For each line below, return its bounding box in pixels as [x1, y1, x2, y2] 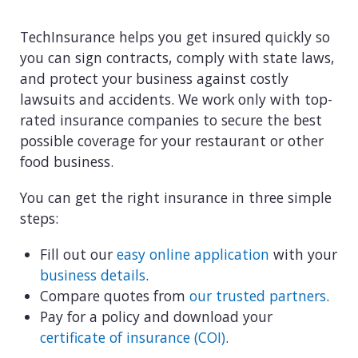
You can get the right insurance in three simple [20, 187, 332, 207]
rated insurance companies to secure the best [20, 110, 322, 130]
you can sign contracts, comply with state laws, [20, 48, 335, 68]
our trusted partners [189, 285, 326, 305]
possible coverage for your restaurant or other [20, 131, 324, 151]
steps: [20, 208, 58, 228]
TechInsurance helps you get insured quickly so [20, 27, 330, 47]
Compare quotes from [40, 285, 189, 305]
